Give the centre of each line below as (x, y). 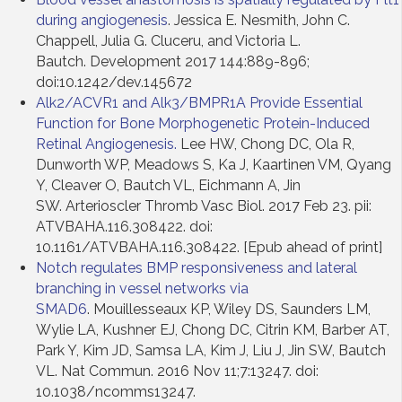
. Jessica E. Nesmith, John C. (259, 20)
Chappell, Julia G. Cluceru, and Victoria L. (168, 40)
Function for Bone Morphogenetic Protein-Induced (203, 123)
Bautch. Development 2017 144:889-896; (173, 61)
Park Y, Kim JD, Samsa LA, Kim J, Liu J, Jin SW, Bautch (211, 350)
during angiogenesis (102, 20)
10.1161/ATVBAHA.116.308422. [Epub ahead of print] (209, 247)
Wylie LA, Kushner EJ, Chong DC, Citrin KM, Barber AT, (213, 329)
